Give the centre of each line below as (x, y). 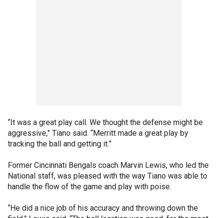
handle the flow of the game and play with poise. (90, 187)
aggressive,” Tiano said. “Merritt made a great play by (98, 133)
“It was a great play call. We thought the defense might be (105, 122)
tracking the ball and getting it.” (60, 144)
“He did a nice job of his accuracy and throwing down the (103, 208)
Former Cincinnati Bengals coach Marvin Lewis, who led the (108, 165)
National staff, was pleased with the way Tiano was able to (108, 176)
